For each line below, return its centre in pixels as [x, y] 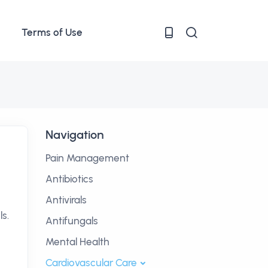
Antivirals [66, 200]
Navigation [74, 135]
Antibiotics [69, 179]
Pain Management [87, 158]
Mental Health [77, 242]
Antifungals [72, 221]
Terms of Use [52, 32]
